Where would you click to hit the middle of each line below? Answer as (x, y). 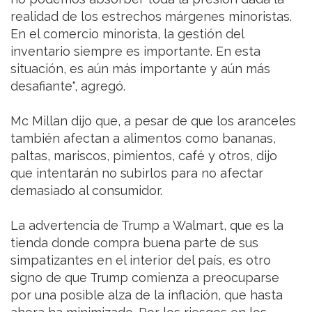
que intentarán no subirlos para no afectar (137, 173)
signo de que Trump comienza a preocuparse (145, 278)
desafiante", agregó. (68, 86)
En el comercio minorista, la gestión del (127, 34)
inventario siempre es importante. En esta (135, 52)
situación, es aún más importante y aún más (140, 69)
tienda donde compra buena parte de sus (134, 243)
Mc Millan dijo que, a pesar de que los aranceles (153, 121)
